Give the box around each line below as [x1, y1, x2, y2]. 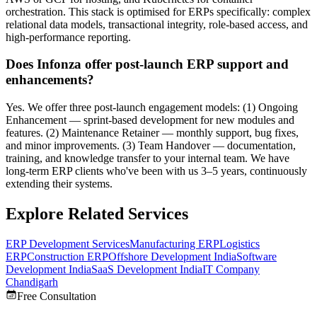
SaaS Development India [91, 263, 202, 275]
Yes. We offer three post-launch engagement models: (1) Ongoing [6, 101, 298, 114]
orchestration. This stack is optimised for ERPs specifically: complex [6, 5, 311, 18]
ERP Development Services [6, 237, 129, 250]
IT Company [202, 263, 260, 275]
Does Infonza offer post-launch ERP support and [6, 57, 289, 72]
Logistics [219, 237, 260, 250]
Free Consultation [17, 289, 96, 302]
